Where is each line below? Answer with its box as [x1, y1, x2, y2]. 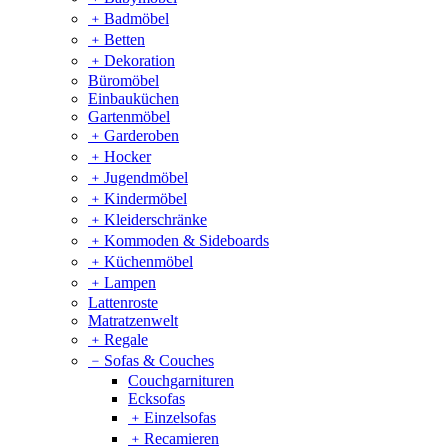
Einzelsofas [144, 408, 216, 426]
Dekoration [104, 51, 175, 69]
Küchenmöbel [104, 252, 193, 270]
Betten [104, 30, 145, 48]
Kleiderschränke [104, 210, 207, 228]
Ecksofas [128, 389, 185, 407]
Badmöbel [104, 9, 169, 27]
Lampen [104, 273, 156, 291]
